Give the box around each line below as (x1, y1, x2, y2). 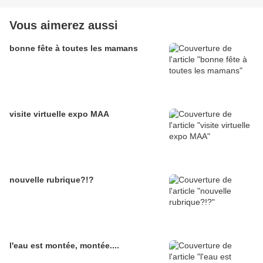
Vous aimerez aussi (9, 19, 118, 32)
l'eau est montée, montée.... (9, 241, 119, 251)
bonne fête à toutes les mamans (9, 43, 138, 53)
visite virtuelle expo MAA (9, 109, 109, 119)
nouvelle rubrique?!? (9, 175, 94, 185)
